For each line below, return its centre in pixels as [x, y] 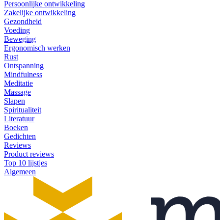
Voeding [17, 30]
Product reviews [29, 154]
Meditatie [18, 83]
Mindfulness [23, 74]
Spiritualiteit [23, 110]
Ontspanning [24, 65]
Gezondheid [23, 21]
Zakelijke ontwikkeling [40, 12]
